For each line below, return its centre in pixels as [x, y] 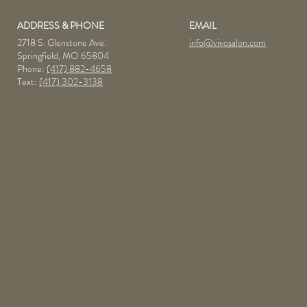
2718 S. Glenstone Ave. [62, 42]
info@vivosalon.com [228, 42]
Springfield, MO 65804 [63, 55]
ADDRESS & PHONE [61, 25]
